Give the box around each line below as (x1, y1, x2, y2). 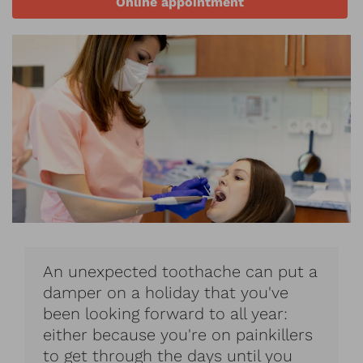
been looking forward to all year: (43, 303, 288, 323)
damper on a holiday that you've (43, 282, 289, 302)
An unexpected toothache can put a (43, 261, 318, 281)
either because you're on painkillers (43, 324, 314, 344)
